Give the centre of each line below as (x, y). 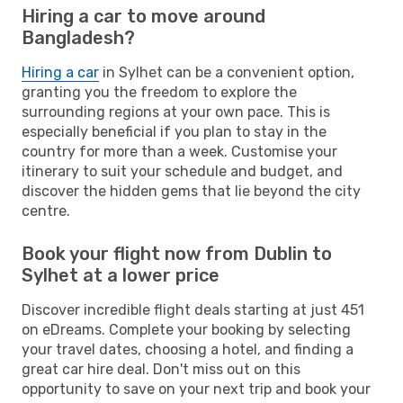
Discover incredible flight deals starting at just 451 (193, 309)
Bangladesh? (78, 37)
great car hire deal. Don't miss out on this (161, 369)
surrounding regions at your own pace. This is (176, 112)
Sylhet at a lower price (121, 275)
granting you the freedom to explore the (159, 92)
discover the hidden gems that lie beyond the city (191, 191)
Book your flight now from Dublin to (177, 253)
